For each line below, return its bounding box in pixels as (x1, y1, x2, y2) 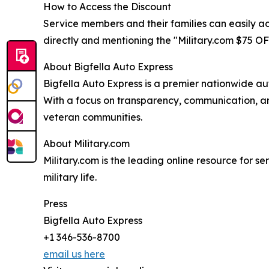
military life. (43, 171, 97, 183)
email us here (43, 247, 105, 260)
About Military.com (43, 137, 130, 150)
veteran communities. (43, 110, 142, 123)
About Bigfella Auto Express (43, 60, 173, 73)
